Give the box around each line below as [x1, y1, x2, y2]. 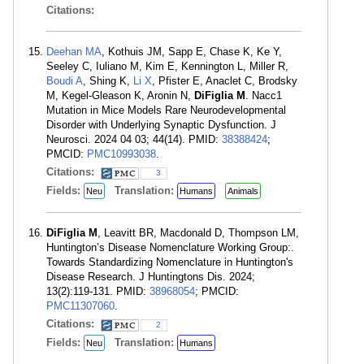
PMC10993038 [87, 148, 156, 160]
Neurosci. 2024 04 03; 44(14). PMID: [46, 133, 222, 145]
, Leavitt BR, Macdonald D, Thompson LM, [97, 227, 299, 239]
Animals [227, 186, 258, 196]
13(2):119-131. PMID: [46, 285, 149, 297]
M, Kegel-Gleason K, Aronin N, [46, 89, 194, 102]
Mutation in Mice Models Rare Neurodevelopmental [46, 104, 286, 116]
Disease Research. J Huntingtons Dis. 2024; [46, 271, 255, 283]
